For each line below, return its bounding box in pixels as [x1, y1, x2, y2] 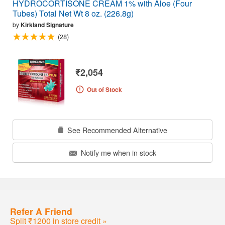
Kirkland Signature [21, 20, 74, 30]
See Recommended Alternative [65, 124, 167, 135]
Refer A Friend [10, 204, 72, 217]
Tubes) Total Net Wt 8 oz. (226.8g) [13, 8, 134, 20]
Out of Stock [86, 84, 122, 94]
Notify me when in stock [79, 147, 156, 158]
